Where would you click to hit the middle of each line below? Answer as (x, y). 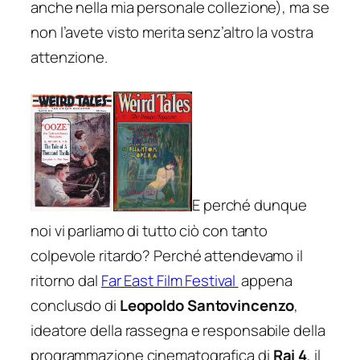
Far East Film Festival (170, 280)
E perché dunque (250, 205)
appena (265, 280)
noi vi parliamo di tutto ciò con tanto (149, 230)
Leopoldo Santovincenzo (207, 305)
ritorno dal (66, 280)
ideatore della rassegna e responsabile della (178, 330)
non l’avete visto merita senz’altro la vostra (172, 32)
